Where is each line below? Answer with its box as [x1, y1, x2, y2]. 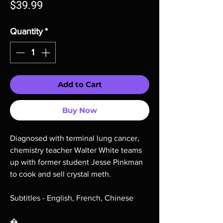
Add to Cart [57, 80, 102, 89]
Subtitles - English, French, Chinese [10, 194, 133, 202]
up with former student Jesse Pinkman [10, 158, 143, 166]
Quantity [10, 26, 43, 36]
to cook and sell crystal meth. [10, 170, 111, 178]
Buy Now [62, 106, 97, 115]
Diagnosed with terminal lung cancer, [10, 134, 139, 142]
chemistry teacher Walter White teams [10, 146, 142, 154]
